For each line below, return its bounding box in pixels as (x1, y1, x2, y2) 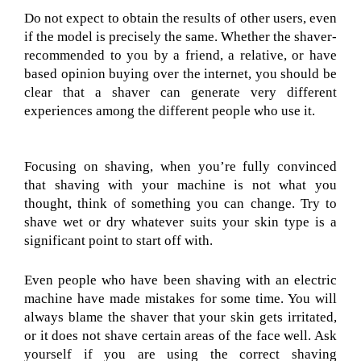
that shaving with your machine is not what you (24, 177, 337, 193)
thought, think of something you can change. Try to (24, 196, 337, 212)
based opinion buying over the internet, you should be (24, 66, 337, 82)
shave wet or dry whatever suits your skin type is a (24, 214, 337, 230)
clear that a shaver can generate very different (24, 85, 337, 101)
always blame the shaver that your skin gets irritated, (24, 309, 337, 325)
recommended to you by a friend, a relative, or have (24, 48, 337, 64)
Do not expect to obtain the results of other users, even (24, 10, 337, 27)
